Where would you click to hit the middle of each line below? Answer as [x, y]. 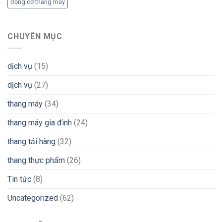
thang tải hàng [31, 142]
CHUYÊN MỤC [35, 36]
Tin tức [19, 179]
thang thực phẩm [36, 161]
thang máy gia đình [40, 123]
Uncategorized [33, 198]
